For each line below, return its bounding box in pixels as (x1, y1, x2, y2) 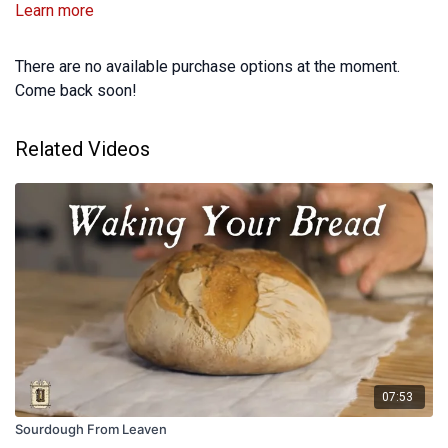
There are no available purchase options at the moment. (15, 57, 400, 77)
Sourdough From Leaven (15, 421, 167, 438)
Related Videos (15, 137, 150, 162)
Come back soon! (15, 81, 137, 101)
